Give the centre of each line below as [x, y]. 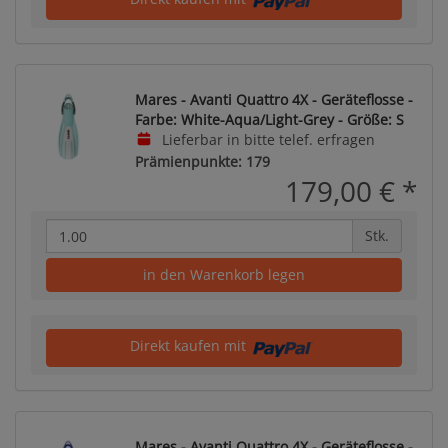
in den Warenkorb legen [224, 274]
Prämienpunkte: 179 [202, 161]
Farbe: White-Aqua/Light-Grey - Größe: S [269, 119]
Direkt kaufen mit [189, 345]
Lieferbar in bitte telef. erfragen [266, 139]
